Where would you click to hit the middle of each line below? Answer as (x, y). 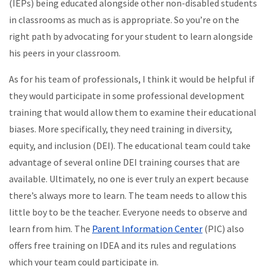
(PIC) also (223, 228)
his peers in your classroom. (65, 53)
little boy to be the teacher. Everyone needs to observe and (128, 212)
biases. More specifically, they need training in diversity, (121, 129)
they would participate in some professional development (127, 95)
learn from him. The (50, 228)
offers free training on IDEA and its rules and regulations (123, 245)
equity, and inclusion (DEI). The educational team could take (130, 145)
